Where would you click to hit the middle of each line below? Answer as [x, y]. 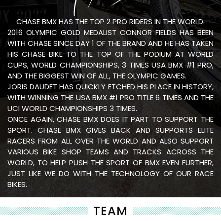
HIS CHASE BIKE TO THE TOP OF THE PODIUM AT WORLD [110, 54]
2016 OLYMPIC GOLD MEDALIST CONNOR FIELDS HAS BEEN [110, 32]
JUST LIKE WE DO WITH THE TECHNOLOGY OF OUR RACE [110, 173]
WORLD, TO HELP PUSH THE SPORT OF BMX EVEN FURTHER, [110, 162]
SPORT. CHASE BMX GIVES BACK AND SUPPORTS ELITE [110, 130]
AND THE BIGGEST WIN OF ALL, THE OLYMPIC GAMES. [97, 75]
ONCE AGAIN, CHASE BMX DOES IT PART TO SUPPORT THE [110, 119]
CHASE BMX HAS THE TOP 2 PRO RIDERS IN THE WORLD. [110, 21]
